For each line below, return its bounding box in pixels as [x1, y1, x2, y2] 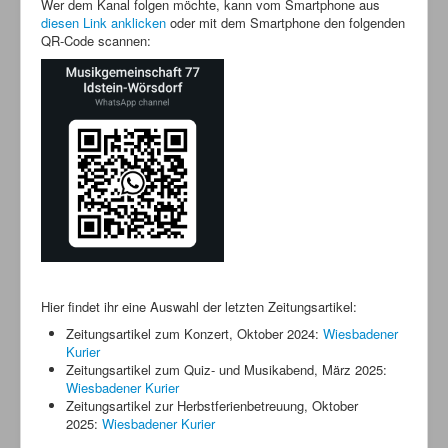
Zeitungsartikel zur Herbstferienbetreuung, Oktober [66, 395, 358, 415]
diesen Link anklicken [41, 13, 170, 32]
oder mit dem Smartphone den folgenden [170, 13, 405, 32]
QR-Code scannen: [41, 31, 151, 50]
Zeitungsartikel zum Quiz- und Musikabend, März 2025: [66, 359, 387, 379]
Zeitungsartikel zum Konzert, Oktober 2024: [66, 323, 323, 343]
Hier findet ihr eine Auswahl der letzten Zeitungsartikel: [41, 296, 357, 316]
